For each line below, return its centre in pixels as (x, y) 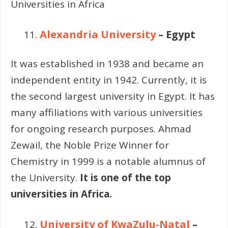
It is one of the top (125, 177)
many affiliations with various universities (107, 112)
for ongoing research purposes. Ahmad (101, 129)
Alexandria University (98, 35)
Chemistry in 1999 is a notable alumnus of (108, 161)
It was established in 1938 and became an (107, 63)
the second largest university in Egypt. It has (113, 96)
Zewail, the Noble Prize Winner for (90, 145)
